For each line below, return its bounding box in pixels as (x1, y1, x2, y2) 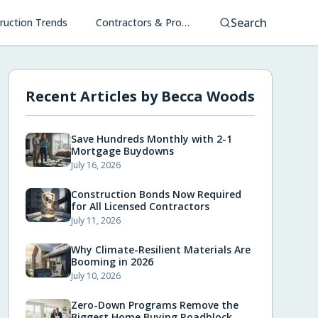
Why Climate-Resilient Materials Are (70, 243, 251, 256)
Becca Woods (160, 87, 255, 106)
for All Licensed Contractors (70, 199, 209, 213)
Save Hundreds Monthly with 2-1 (70, 132, 232, 146)
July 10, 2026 (70, 270, 121, 282)
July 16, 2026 (70, 159, 121, 171)
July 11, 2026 (70, 214, 121, 226)
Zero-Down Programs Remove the (70, 298, 238, 312)
